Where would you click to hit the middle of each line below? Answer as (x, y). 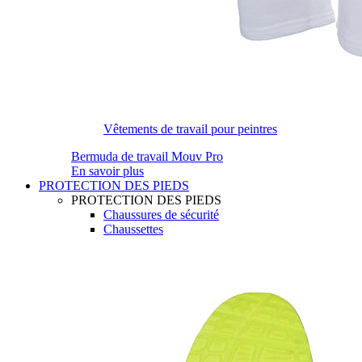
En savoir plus (107, 171)
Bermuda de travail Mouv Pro (147, 156)
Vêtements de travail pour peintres (190, 129)
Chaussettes (133, 229)
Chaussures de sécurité (161, 215)
